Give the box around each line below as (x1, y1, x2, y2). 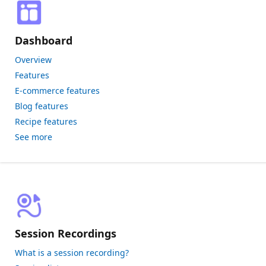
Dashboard (15, 33, 72, 47)
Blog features (15, 100, 68, 112)
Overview (15, 54, 52, 65)
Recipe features (15, 116, 77, 127)
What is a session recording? (15, 247, 129, 258)
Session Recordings (15, 226, 116, 240)
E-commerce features (15, 85, 100, 96)
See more (15, 131, 52, 142)
